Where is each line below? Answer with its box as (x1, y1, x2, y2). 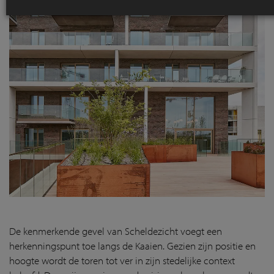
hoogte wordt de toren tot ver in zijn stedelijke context (9, 253, 235, 267)
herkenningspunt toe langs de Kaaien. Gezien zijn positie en (9, 239, 256, 252)
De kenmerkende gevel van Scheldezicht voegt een (9, 224, 222, 237)
